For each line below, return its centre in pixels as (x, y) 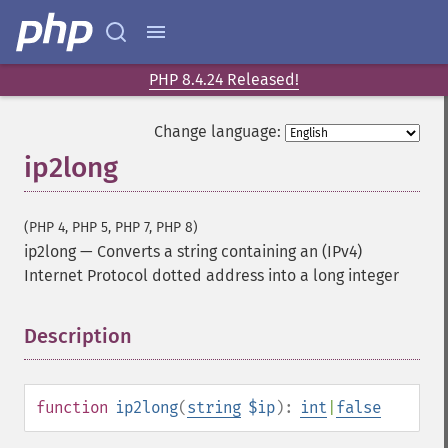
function (72, 407)
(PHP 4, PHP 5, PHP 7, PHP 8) (111, 227)
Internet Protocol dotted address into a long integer (211, 275)
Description (78, 336)
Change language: (217, 131)
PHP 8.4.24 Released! (224, 79)
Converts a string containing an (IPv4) (229, 251)
